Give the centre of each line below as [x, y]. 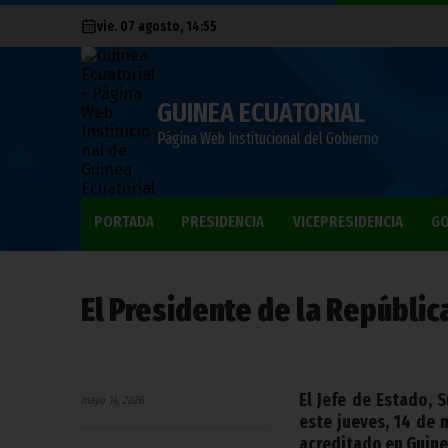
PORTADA [124, 221]
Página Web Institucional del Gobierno [268, 138]
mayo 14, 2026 [112, 400]
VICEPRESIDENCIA [348, 221]
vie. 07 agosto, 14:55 [157, 26]
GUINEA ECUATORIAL [261, 112]
